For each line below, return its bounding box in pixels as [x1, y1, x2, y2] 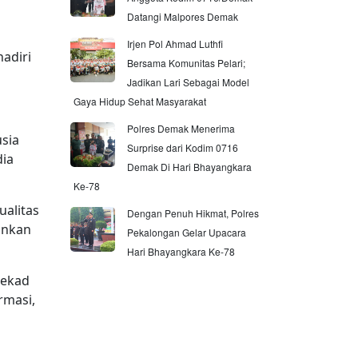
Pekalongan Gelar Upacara [127, 225, 246, 239]
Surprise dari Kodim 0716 [127, 141, 238, 154]
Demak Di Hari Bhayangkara [127, 160, 252, 173]
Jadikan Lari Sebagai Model [127, 75, 249, 89]
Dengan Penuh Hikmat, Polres [127, 206, 259, 220]
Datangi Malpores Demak [127, 10, 238, 23]
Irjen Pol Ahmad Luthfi [127, 37, 223, 50]
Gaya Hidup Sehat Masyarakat [74, 94, 206, 108]
